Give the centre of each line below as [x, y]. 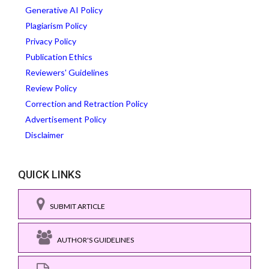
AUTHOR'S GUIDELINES [93, 240]
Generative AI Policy [64, 10]
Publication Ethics [59, 57]
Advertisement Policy [66, 119]
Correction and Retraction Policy [86, 104]
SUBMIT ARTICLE [75, 207]
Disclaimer [44, 135]
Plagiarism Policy [56, 26]
